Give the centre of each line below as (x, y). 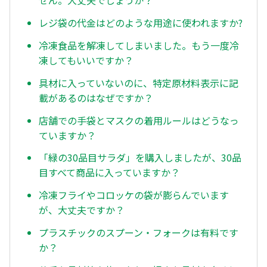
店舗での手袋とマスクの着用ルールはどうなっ (139, 120)
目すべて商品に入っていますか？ (109, 173)
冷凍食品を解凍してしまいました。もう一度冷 (139, 46)
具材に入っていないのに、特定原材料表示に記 (139, 83)
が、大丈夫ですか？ (82, 210)
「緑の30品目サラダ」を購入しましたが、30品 (140, 158)
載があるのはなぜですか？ (96, 97)
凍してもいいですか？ (86, 60)
